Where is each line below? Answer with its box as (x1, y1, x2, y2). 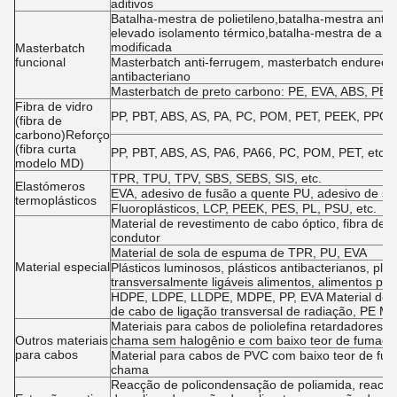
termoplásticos (15, 193, 97, 207)
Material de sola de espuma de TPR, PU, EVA (111, 245, 367, 260)
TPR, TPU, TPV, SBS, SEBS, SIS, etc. (111, 171, 322, 185)
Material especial (15, 260, 110, 274)
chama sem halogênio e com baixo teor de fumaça (111, 333, 395, 347)
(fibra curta (15, 142, 76, 156)
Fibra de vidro (15, 99, 93, 113)
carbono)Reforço (15, 128, 110, 142)
